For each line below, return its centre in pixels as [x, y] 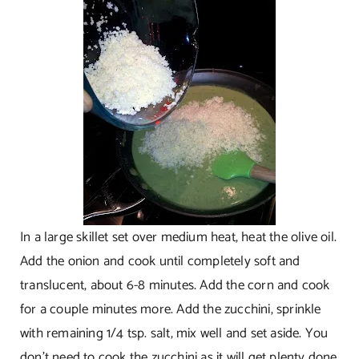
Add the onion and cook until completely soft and [160, 261]
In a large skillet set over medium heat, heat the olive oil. [178, 237]
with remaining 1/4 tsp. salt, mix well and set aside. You [174, 333]
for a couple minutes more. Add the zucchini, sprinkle [170, 309]
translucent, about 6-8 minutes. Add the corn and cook [175, 285]
